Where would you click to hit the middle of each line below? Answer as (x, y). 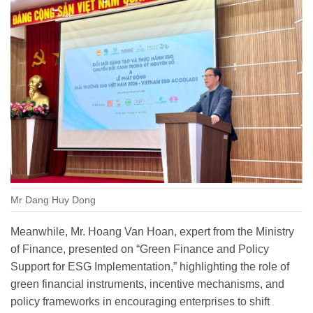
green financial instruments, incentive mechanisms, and (147, 284)
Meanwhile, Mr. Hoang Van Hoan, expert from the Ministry (152, 231)
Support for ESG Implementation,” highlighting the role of (150, 266)
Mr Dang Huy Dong (53, 199)
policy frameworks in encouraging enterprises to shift (140, 301)
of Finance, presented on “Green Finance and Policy (140, 249)
